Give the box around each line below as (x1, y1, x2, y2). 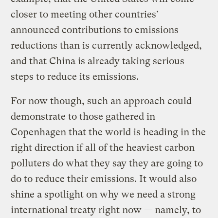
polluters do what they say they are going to (11, 157, 203, 169)
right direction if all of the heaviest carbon (11, 142, 195, 153)
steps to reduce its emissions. (11, 71, 139, 82)
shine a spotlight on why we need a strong (11, 188, 196, 200)
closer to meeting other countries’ (11, 8, 160, 20)
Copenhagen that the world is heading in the (11, 126, 206, 138)
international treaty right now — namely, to (11, 204, 201, 216)
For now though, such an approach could (11, 95, 192, 107)
